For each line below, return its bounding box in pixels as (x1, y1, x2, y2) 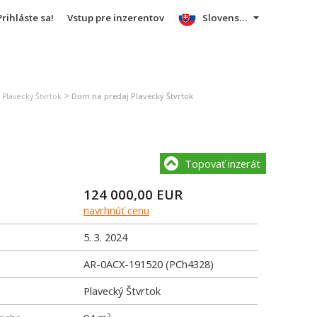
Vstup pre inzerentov (67, 11, 164, 24)
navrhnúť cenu (83, 203, 149, 217)
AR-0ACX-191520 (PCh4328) (83, 257, 214, 271)
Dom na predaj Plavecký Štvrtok (71, 91, 193, 101)
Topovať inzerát (185, 156, 260, 171)
